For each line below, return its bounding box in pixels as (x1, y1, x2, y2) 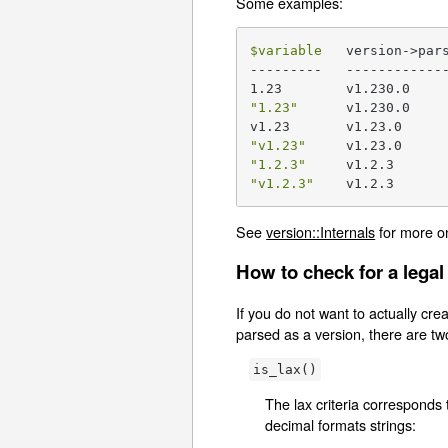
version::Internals (266, 221, 376, 243)
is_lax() (253, 362, 318, 378)
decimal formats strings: (264, 414, 416, 436)
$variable (250, 42, 323, 58)
